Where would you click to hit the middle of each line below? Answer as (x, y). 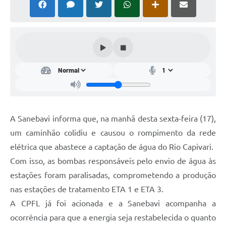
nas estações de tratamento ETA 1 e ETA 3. (87, 189)
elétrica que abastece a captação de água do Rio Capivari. (112, 147)
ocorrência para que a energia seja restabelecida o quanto (113, 218)
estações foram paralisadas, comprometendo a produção (113, 175)
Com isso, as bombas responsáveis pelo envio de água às (113, 161)
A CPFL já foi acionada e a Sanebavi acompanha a (113, 204)
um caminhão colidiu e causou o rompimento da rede (113, 133)
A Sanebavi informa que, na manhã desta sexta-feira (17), (113, 119)
